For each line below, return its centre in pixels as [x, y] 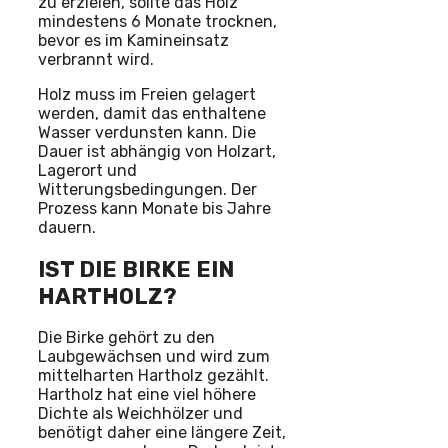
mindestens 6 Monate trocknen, [157, 22]
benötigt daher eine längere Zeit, [162, 432]
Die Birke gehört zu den [126, 337]
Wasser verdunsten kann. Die [147, 133]
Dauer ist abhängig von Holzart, [157, 152]
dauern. [67, 228]
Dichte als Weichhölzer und [140, 413]
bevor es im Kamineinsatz [133, 41]
